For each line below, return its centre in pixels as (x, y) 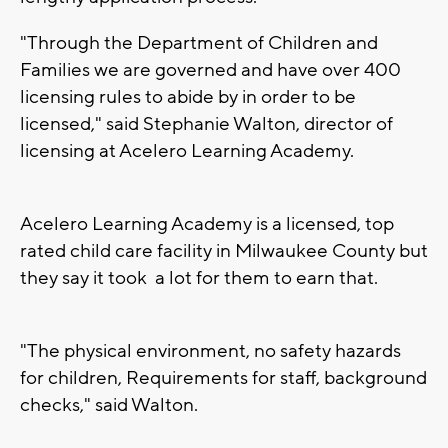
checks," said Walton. (111, 405)
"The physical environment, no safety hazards (210, 351)
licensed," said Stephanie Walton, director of (206, 124)
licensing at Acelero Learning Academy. (189, 151)
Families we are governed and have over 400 (210, 70)
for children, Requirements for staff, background (223, 378)
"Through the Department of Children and (199, 43)
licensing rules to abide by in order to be (188, 97)
